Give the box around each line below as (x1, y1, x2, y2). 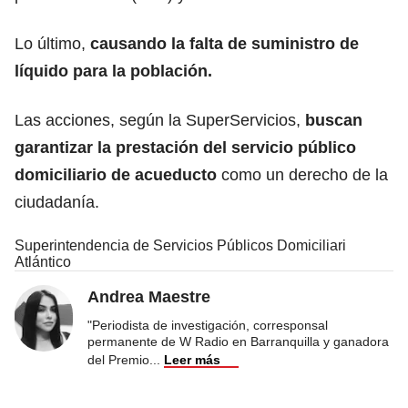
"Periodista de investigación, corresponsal (87, 317, 328, 332)
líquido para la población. (15, 61, 212, 80)
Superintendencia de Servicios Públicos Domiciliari (15, 237, 346, 253)
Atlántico (15, 253, 71, 270)
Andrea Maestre (87, 287, 210, 306)
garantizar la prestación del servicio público (15, 138, 356, 157)
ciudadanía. (15, 192, 99, 211)
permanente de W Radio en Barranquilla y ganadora (87, 333, 389, 349)
